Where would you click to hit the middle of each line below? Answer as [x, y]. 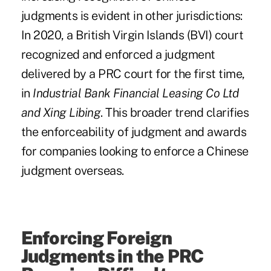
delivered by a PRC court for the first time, [133, 74]
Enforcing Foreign [96, 238]
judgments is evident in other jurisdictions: [132, 16]
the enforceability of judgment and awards [134, 132]
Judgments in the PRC [112, 256]
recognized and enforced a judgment [118, 55]
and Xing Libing [61, 113]
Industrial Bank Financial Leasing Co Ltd [136, 93]
